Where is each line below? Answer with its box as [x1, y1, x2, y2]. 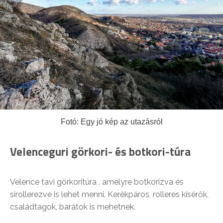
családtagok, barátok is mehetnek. [10, 202, 135, 212]
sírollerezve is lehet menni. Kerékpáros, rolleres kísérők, [10, 190, 209, 200]
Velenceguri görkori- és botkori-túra [10, 143, 191, 161]
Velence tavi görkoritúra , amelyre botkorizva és [10, 177, 184, 187]
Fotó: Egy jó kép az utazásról [60, 117, 163, 126]
